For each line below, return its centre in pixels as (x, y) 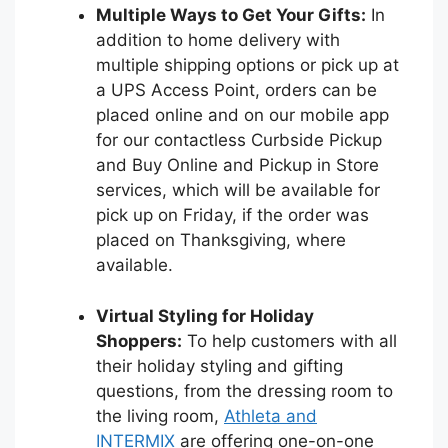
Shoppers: (139, 340)
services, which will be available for (238, 190)
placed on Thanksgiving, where (221, 240)
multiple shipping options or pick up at (247, 65)
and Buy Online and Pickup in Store (237, 165)
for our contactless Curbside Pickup (239, 140)
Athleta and (270, 415)
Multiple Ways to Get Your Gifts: (231, 15)
